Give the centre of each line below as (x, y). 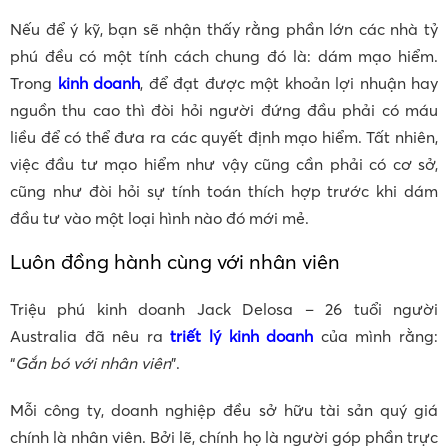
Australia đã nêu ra (90, 336)
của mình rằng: (376, 336)
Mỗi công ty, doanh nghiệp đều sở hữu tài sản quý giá (224, 410)
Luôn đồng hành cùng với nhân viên (175, 262)
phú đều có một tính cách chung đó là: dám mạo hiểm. (224, 56)
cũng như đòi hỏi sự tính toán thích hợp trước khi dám (224, 191)
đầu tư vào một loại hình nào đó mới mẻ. (159, 218)
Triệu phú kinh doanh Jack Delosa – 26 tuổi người (224, 309)
